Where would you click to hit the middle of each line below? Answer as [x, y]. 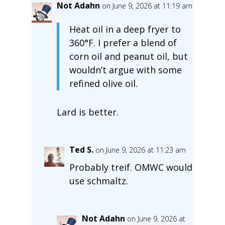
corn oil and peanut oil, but [128, 56]
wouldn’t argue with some [125, 70]
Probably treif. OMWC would [131, 167]
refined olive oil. [103, 83]
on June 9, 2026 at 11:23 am [140, 150]
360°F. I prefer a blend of [123, 42]
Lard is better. [87, 112]
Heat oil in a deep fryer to [125, 29]
